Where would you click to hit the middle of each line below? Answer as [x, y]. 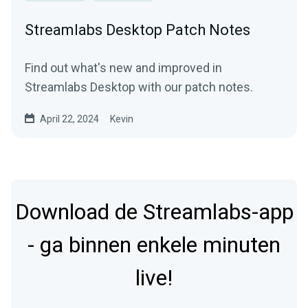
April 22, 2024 [69, 119]
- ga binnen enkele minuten [154, 245]
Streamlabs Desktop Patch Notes [137, 30]
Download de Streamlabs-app [154, 212]
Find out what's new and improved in [123, 68]
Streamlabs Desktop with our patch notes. [139, 87]
